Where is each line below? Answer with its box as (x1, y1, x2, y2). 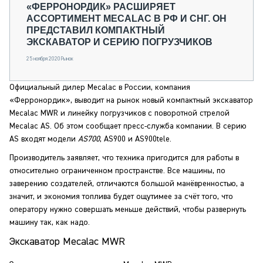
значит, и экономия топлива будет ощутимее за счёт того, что (9, 193, 233, 201)
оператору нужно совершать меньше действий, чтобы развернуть (9, 205, 246, 214)
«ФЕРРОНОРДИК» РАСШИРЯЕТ (26, 2, 176, 12)
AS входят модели (9, 135, 78, 143)
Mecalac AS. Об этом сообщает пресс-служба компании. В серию (9, 122, 247, 130)
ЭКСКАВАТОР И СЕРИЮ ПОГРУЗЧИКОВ (26, 37, 213, 47)
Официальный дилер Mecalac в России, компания (9, 83, 190, 92)
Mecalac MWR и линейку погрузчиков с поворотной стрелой (9, 109, 230, 117)
